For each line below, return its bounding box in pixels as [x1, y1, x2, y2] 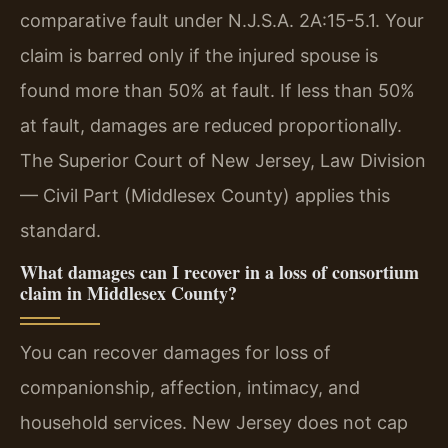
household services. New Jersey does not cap [20, 412, 408, 434]
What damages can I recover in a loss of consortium [20, 259, 419, 286]
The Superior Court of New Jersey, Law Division [20, 149, 426, 171]
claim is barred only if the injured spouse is [20, 44, 378, 66]
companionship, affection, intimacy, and [20, 377, 360, 399]
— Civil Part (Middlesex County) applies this [20, 184, 390, 206]
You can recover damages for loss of [20, 342, 331, 364]
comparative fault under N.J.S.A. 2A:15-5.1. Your [20, 9, 424, 31]
